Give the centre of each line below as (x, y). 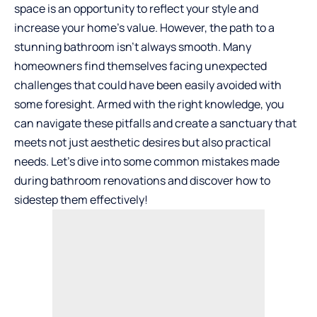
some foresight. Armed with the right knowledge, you (149, 104)
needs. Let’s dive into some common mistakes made (147, 161)
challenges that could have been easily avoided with (148, 85)
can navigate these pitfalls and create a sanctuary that (155, 123)
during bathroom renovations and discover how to (142, 180)
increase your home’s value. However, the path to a (144, 28)
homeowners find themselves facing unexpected (140, 66)
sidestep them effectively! (81, 200)
